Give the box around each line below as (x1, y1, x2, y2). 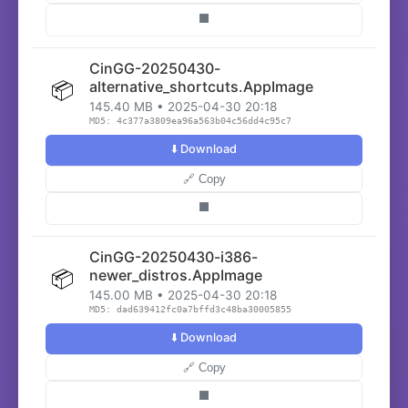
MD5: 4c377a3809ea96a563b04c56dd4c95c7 (89, 116, 291, 126)
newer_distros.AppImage (89, 266, 262, 284)
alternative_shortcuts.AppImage (89, 77, 313, 96)
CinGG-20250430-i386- (89, 248, 258, 266)
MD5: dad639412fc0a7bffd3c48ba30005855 (89, 304, 291, 314)
